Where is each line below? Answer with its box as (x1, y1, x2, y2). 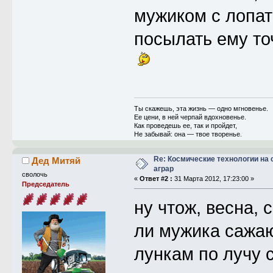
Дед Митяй (32, 155, 81, 166)
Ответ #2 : (139, 175, 172, 183)
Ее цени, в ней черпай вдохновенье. (133, 113, 246, 121)
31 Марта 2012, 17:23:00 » (172, 175, 254, 183)
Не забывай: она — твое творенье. (133, 130, 242, 138)
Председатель (21, 180, 69, 188)
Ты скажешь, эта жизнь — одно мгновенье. (133, 105, 268, 113)
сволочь (21, 171, 48, 179)
